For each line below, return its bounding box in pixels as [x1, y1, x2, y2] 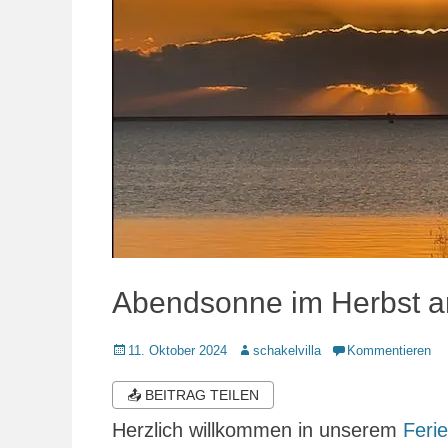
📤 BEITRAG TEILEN [127, 387, 259, 403]
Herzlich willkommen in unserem [112, 419, 403, 441]
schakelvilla [253, 343, 321, 358]
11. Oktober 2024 [128, 343, 227, 358]
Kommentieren [347, 343, 431, 358]
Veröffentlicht [111, 342, 187, 357]
